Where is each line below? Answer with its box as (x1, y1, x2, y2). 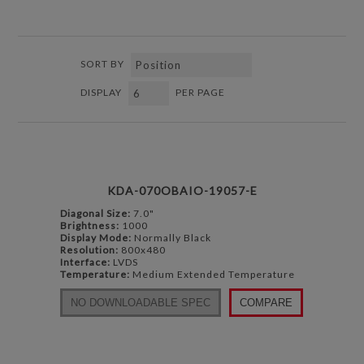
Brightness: (60, 219, 119, 232)
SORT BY (80, 57, 124, 70)
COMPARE (240, 296, 292, 309)
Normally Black (132, 231, 211, 244)
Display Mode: (60, 231, 132, 244)
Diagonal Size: (60, 206, 131, 219)
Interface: (60, 255, 110, 268)
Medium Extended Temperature (130, 267, 295, 280)
